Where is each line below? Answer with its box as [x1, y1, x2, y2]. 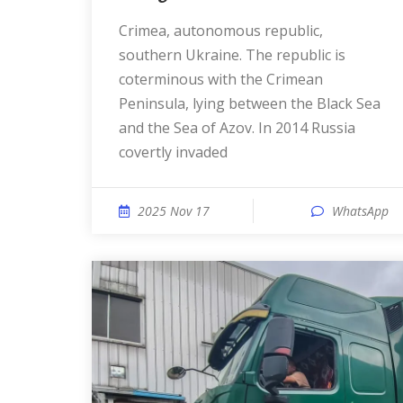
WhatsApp [332, 202, 389, 219]
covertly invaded [119, 142, 228, 162]
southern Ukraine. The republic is [119, 45, 345, 65]
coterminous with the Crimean [119, 69, 323, 89]
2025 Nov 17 [138, 202, 210, 219]
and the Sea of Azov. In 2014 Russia [119, 118, 355, 138]
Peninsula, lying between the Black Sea [119, 94, 381, 113]
